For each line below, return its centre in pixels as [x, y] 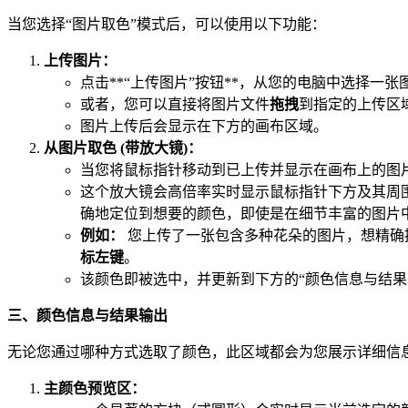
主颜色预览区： [95, 388]
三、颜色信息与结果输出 [87, 315]
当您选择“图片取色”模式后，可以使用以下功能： [167, 24]
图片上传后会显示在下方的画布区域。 [204, 126]
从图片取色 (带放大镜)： [123, 148]
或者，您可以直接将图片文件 [175, 104]
